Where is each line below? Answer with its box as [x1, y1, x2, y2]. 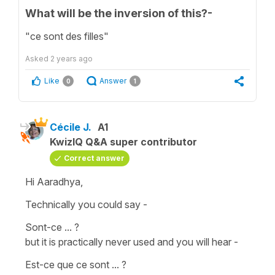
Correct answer [64, 153, 125, 163]
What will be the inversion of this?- [25, 7, 212, 20]
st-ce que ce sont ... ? [31, 258, 129, 271]
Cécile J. [50, 120, 91, 133]
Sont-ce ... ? [25, 220, 82, 233]
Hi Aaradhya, [25, 175, 85, 188]
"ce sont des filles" [25, 29, 109, 42]
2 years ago [50, 53, 93, 63]
